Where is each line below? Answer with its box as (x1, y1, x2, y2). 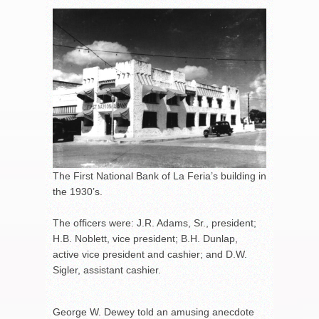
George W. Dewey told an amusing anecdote (53, 305, 254, 318)
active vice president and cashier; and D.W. (53, 248, 247, 260)
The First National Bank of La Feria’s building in (53, 169, 266, 182)
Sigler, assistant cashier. (53, 263, 161, 276)
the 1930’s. (53, 185, 103, 197)
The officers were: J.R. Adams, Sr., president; (53, 216, 256, 229)
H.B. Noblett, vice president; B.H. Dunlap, (53, 232, 238, 244)
